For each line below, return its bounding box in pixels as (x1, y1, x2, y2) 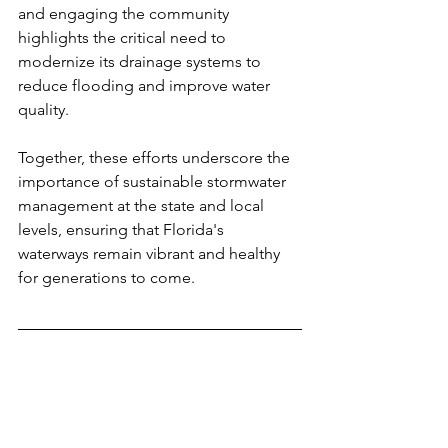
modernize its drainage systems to (18, 52, 265, 72)
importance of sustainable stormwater (18, 172, 290, 192)
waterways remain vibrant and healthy (18, 244, 284, 264)
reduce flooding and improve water (18, 76, 274, 96)
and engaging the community (18, 4, 233, 24)
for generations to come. (18, 268, 195, 288)
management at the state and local (18, 196, 268, 216)
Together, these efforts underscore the (18, 148, 294, 168)
